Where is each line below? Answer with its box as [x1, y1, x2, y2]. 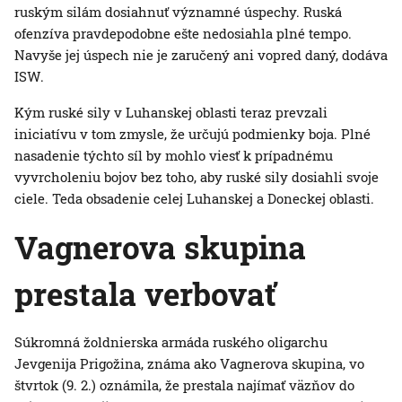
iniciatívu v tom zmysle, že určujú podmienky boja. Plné [14, 125, 371, 144]
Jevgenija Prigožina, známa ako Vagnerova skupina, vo [14, 354, 364, 373]
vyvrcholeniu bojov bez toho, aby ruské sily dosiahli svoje [14, 168, 379, 187]
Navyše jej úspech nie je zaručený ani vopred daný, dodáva [14, 46, 388, 65]
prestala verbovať [14, 273, 276, 315]
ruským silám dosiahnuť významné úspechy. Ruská [14, 3, 342, 22]
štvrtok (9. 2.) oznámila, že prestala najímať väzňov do [14, 376, 354, 395]
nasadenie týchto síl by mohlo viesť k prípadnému [14, 146, 333, 165]
